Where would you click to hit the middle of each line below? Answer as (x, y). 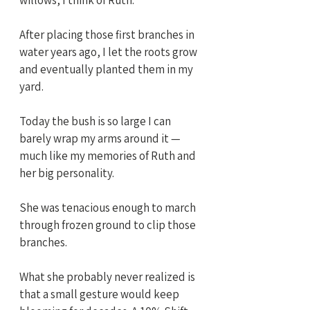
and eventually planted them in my (107, 69)
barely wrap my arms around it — (101, 138)
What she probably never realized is (108, 276)
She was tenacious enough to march (109, 207)
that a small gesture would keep (100, 294)
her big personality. (67, 173)
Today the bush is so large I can (96, 121)
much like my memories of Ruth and (109, 155)
